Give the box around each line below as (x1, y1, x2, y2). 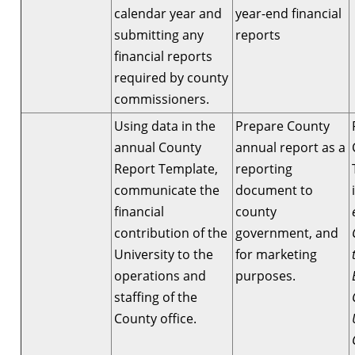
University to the (114, 245, 213, 263)
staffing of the (114, 288, 197, 306)
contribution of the (114, 223, 227, 242)
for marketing (235, 245, 317, 263)
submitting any (114, 25, 204, 44)
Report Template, (114, 159, 218, 177)
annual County (114, 138, 201, 156)
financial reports (114, 47, 212, 65)
